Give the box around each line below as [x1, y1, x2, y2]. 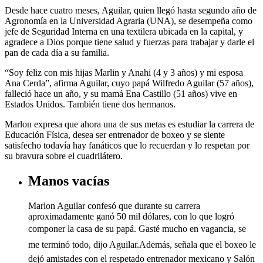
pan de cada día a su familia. [5, 48, 109, 58]
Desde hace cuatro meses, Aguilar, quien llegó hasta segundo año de [5, 5, 257, 16]
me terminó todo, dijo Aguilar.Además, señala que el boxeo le [28, 240, 256, 250]
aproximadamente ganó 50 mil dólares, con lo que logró [28, 211, 234, 222]
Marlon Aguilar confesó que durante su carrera [28, 201, 200, 211]
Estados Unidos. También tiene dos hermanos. [5, 99, 176, 110]
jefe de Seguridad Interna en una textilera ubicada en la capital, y [5, 26, 243, 37]
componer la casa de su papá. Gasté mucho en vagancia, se [28, 224, 246, 234]
